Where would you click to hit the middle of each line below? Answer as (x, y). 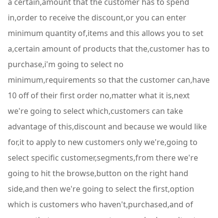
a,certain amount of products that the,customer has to (109, 49)
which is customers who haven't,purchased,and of (100, 204)
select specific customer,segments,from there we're (103, 158)
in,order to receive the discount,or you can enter (97, 18)
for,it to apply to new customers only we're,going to (103, 142)
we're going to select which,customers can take (95, 111)
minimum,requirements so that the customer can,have (109, 80)
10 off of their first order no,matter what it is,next (99, 95)
